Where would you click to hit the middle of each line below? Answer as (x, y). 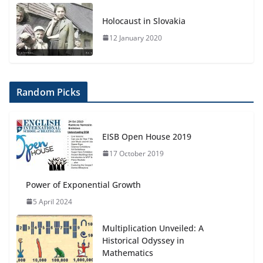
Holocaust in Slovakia (144, 21)
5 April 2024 (53, 201)
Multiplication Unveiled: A (153, 228)
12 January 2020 (136, 38)
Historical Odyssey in (143, 240)
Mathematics (128, 252)
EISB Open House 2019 (147, 136)
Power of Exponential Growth (83, 184)
